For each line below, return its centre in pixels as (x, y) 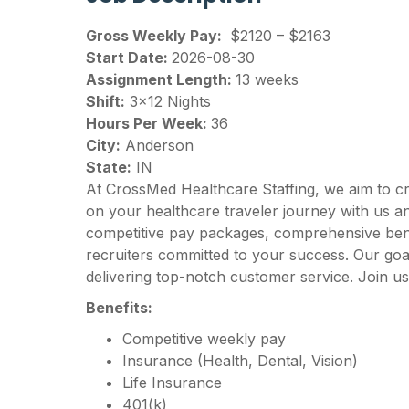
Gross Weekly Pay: (156, 36)
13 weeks (267, 80)
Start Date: (129, 58)
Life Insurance (173, 383)
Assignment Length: (161, 80)
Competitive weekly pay (204, 339)
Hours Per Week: (149, 124)
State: (109, 168)
